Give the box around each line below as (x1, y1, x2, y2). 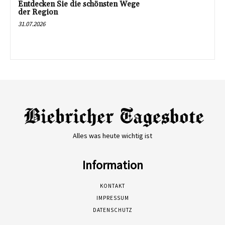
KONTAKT (100, 182, 125, 189)
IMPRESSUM (96, 194, 129, 201)
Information (82, 157, 143, 173)
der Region (18, 7, 58, 17)
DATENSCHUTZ (92, 206, 133, 213)
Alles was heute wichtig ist (73, 131, 152, 140)
